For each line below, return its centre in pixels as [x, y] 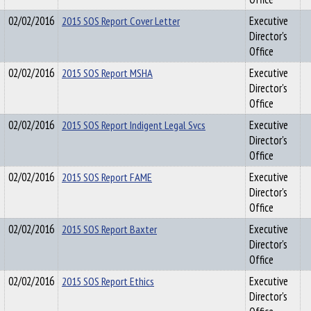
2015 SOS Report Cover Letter [121, 21]
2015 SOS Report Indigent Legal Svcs [134, 125]
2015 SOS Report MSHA [107, 73]
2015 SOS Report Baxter [109, 229]
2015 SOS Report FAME [107, 177]
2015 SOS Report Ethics [108, 281]
